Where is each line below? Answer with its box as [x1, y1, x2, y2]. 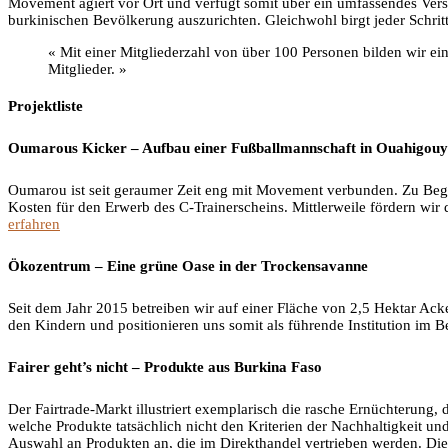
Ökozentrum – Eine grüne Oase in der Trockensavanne [8, 258, 368, 275]
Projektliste [8, 98, 83, 115]
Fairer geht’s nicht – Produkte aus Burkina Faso [8, 359, 322, 376]
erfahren [8, 216, 60, 233]
